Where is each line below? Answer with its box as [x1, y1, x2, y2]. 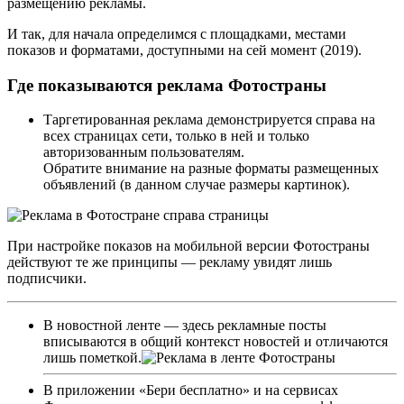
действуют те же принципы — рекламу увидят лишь [7, 254, 332, 271]
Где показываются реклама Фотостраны [7, 75, 326, 95]
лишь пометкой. [43, 350, 142, 366]
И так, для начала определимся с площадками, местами [7, 25, 346, 41]
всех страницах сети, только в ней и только [43, 128, 309, 144]
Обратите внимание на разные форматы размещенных [43, 161, 379, 177]
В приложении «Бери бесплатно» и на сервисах [43, 382, 338, 399]
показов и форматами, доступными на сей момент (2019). [7, 41, 362, 58]
